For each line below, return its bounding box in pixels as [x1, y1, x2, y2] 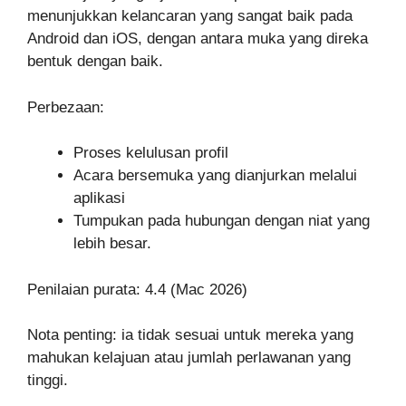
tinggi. [27, 372, 68, 389]
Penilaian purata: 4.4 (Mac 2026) [27, 280, 247, 298]
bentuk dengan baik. [27, 53, 163, 70]
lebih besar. [73, 235, 151, 252]
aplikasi [73, 189, 125, 207]
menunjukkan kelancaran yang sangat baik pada [27, 7, 353, 24]
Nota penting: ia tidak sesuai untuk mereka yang [27, 326, 353, 343]
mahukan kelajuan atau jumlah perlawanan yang [27, 349, 351, 366]
